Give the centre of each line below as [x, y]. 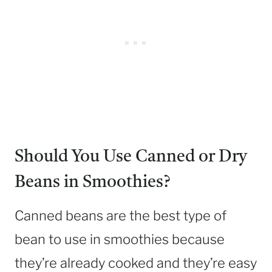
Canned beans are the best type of [121, 216]
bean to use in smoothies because [120, 240]
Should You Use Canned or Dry [131, 158]
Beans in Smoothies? [93, 183]
